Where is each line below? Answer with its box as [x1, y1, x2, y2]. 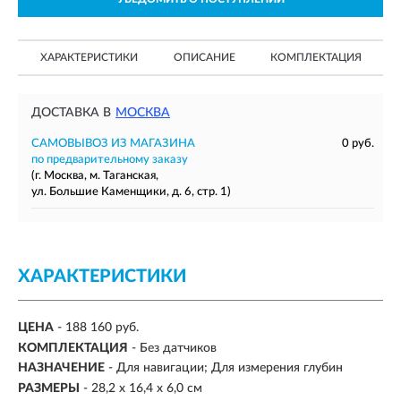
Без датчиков [140, 341, 217, 354]
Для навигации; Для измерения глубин [116, 362, 343, 375]
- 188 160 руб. [57, 321, 139, 335]
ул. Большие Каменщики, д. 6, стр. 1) [31, 186, 231, 198]
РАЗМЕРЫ [18, 381, 80, 395]
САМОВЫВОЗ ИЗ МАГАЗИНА [31, 138, 195, 149]
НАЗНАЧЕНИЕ [18, 362, 105, 375]
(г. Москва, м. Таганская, [31, 170, 158, 182]
